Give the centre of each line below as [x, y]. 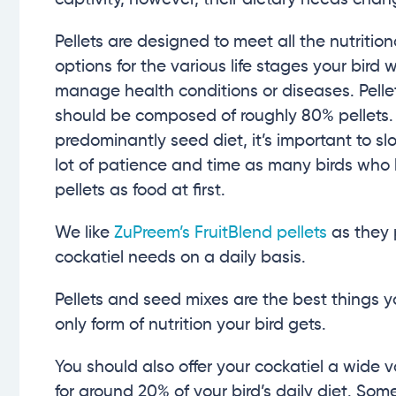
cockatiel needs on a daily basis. [180, 257]
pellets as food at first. [140, 190]
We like [84, 232]
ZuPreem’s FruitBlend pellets [221, 232]
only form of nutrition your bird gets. [190, 324]
